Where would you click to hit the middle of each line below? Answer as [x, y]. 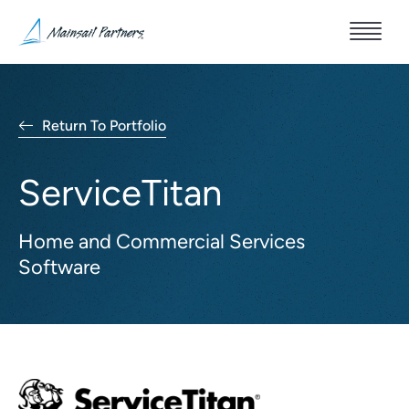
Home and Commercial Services [162, 241]
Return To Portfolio [104, 126]
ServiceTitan [120, 193]
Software [59, 267]
